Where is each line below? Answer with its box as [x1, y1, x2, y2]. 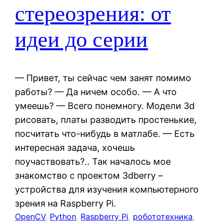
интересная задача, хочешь [15, 142, 135, 153]
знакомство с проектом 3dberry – [15, 170, 163, 181]
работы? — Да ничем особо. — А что [15, 86, 177, 97]
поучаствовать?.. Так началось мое [15, 156, 171, 167]
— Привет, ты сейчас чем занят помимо [15, 72, 192, 83]
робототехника [133, 211, 193, 222]
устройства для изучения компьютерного [15, 184, 199, 195]
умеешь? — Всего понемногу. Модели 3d [15, 100, 195, 111]
